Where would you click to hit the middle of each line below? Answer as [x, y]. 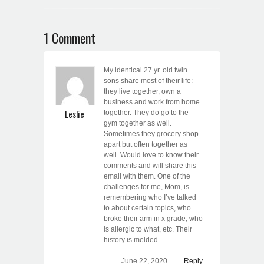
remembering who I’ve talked [150, 198]
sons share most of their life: [148, 81]
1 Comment [70, 38]
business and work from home [152, 102]
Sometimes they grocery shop [151, 134]
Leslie [75, 114]
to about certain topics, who [147, 208]
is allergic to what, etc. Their [148, 230]
